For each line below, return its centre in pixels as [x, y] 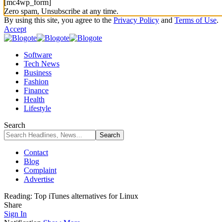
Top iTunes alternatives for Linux [86, 196]
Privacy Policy [136, 20]
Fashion [36, 81]
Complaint [40, 170]
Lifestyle [37, 108]
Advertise [39, 179]
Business [38, 72]
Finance [36, 90]
